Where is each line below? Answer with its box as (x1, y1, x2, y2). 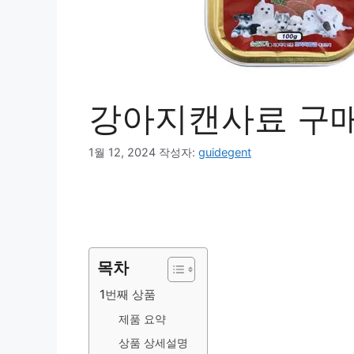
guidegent (198, 145, 251, 160)
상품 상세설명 (119, 336, 189, 349)
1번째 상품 (100, 286, 156, 302)
